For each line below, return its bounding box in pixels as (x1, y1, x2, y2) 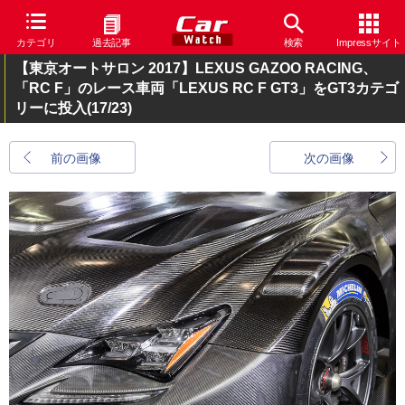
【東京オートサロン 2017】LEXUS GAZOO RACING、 (14, 61, 377, 76)
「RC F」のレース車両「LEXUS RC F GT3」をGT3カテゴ (14, 80, 399, 96)
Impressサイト (335, 37, 402, 48)
